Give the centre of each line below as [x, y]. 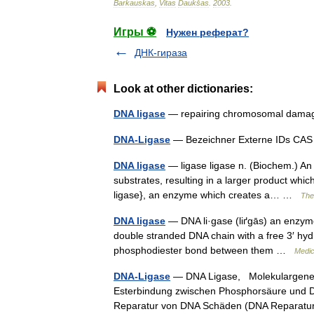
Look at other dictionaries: [183, 89]
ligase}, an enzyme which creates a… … [207, 195]
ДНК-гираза [161, 53]
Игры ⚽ [135, 32]
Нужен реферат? [207, 32]
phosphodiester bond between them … [204, 250]
